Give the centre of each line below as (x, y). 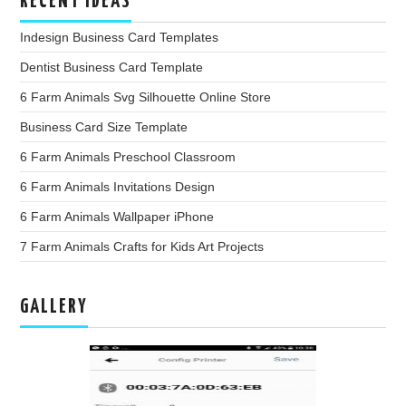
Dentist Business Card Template (112, 67)
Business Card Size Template (104, 126)
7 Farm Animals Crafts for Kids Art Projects (142, 246)
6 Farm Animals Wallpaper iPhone (117, 216)
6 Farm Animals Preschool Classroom (128, 156)
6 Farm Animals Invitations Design (118, 186)
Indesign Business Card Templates (120, 37)
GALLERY (54, 307)
